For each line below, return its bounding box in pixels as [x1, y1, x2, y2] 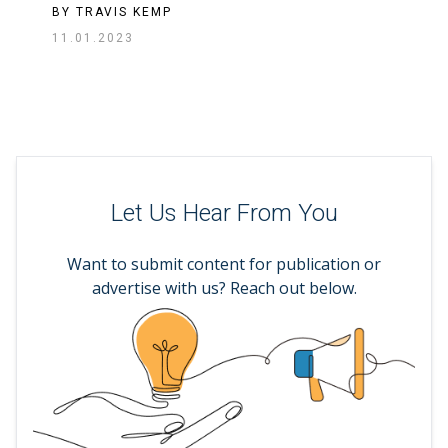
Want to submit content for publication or [67, 252, 381, 275]
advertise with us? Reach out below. [91, 276, 357, 299]
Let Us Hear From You [110, 199, 338, 228]
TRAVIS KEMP [76, 4, 172, 19]
